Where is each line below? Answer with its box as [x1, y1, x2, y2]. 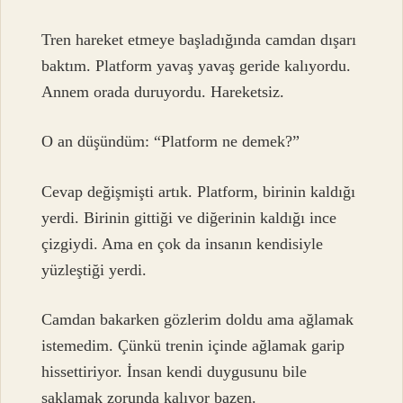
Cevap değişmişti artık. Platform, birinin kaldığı [41, 182, 356, 201]
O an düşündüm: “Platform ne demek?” [41, 132, 300, 151]
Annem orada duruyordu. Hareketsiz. [41, 82, 285, 101]
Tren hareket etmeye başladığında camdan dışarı [41, 30, 357, 49]
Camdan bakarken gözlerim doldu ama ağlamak [41, 309, 354, 328]
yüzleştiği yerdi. [41, 260, 148, 279]
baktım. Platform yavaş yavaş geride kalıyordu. [41, 56, 352, 75]
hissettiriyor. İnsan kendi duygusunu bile [41, 362, 308, 381]
